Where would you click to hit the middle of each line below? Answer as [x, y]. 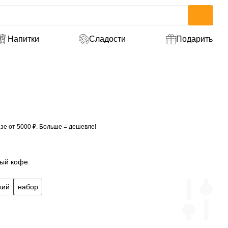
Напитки [23, 39]
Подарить [194, 39]
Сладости [108, 39]
